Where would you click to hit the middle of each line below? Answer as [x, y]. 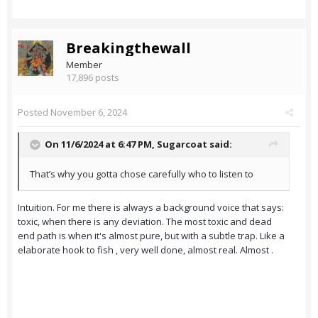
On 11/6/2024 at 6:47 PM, [101, 144]
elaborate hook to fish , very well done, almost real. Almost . [147, 250]
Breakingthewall [128, 48]
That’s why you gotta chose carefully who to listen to [142, 174]
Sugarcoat [182, 144]
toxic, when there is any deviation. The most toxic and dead [145, 222]
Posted [34, 113]
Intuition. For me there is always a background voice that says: [151, 208]
